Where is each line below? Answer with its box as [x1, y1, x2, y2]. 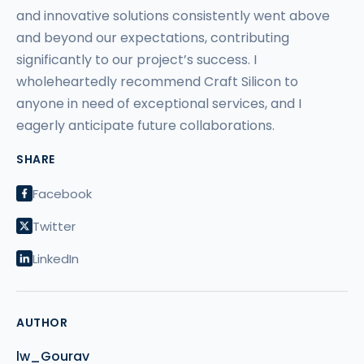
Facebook [32, 184, 92, 202]
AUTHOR [16, 314, 67, 331]
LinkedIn [32, 249, 79, 267]
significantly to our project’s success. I [16, 50, 257, 69]
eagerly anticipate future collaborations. [16, 116, 275, 135]
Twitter [32, 217, 76, 235]
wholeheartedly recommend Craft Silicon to [16, 72, 298, 91]
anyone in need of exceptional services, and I [16, 94, 301, 113]
